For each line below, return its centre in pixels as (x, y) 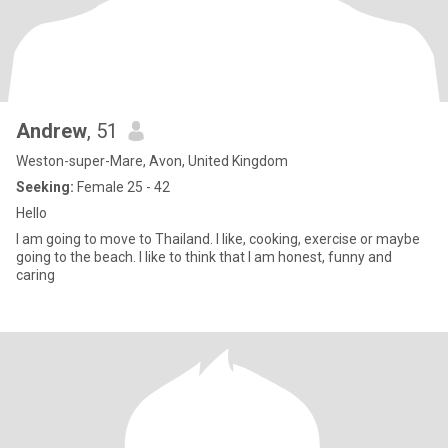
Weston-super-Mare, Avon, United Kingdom (152, 161)
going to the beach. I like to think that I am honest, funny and (204, 257)
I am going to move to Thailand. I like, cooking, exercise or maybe (218, 239)
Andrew (51, 131)
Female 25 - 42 (122, 187)
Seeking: (45, 187)
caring (35, 275)
